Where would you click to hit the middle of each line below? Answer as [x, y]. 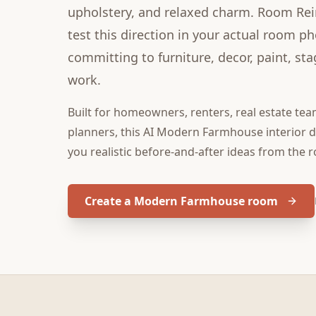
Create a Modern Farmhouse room [181, 201]
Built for [91, 112]
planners [91, 132]
